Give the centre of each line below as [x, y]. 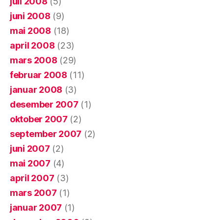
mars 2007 [33, 192]
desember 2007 [44, 104]
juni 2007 [30, 148]
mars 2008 [34, 60]
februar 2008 [39, 75]
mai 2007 [30, 163]
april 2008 [32, 45]
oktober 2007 [39, 119]
